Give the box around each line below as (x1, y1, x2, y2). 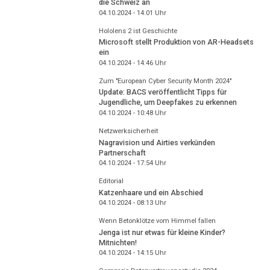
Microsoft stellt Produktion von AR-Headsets (98, 37, 254, 47)
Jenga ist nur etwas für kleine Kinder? (98, 227, 225, 237)
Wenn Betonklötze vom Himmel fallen (98, 217, 216, 225)
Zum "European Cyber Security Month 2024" (98, 77, 231, 85)
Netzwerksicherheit (98, 127, 158, 135)
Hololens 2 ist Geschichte (98, 27, 177, 35)
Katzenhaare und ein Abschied (98, 187, 203, 197)
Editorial (98, 177, 124, 186)
